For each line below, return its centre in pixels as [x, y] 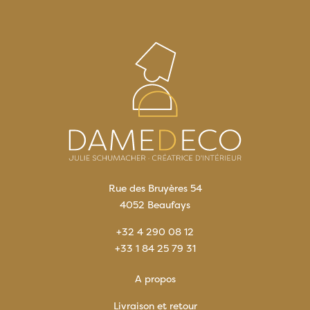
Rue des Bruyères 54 [155, 189]
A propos [155, 279]
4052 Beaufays [155, 205]
